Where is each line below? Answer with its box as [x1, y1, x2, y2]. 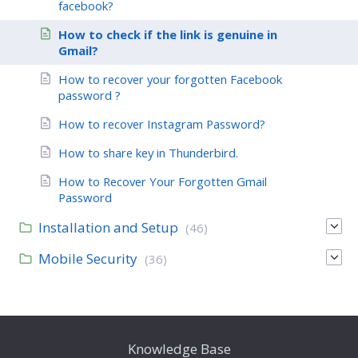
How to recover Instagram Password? [58, 115, 265, 132]
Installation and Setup [38, 217, 178, 237]
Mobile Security [38, 249, 137, 268]
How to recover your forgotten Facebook [58, 70, 282, 87]
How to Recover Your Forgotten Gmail [58, 173, 267, 189]
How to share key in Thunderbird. [58, 144, 238, 161]
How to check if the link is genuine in [58, 26, 277, 42]
